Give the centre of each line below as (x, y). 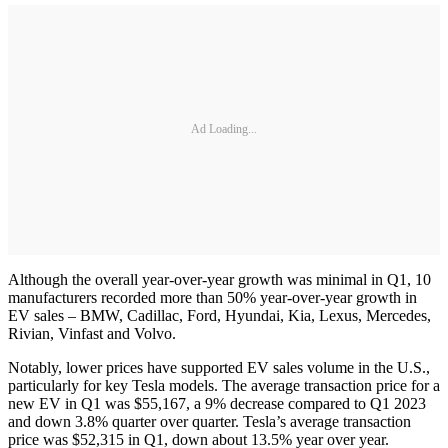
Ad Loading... (224, 129)
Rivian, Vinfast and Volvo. (92, 333)
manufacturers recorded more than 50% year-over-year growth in (212, 297)
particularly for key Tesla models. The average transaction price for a (224, 385)
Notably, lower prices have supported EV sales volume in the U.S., (219, 367)
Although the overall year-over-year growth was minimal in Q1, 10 (219, 279)
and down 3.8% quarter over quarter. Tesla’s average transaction (209, 421)
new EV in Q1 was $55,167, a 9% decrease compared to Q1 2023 (217, 403)
